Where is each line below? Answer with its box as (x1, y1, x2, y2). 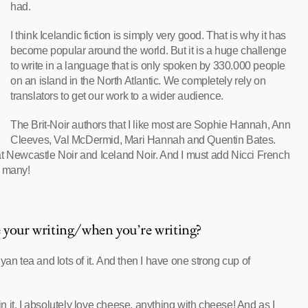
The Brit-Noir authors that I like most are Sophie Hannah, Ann (10, 119, 291, 131)
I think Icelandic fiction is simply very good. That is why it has (10, 30, 287, 41)
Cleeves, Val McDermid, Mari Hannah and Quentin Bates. (10, 134, 276, 146)
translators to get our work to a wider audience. (10, 90, 223, 102)
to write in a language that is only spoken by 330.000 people (10, 60, 286, 71)
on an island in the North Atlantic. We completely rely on (10, 75, 266, 87)
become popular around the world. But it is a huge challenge (10, 45, 287, 56)
